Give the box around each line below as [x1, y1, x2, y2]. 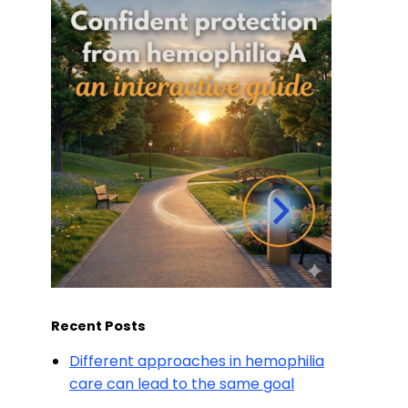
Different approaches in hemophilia [69, 351, 324, 372]
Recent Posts [51, 317, 146, 335]
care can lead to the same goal [69, 373, 294, 394]
